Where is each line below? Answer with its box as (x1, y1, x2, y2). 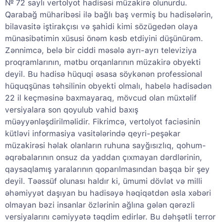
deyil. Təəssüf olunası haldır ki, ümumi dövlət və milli (5, 176, 202, 186)
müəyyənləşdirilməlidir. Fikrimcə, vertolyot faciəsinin (5, 117, 200, 127)
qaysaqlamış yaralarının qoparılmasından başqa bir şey (5, 165, 210, 174)
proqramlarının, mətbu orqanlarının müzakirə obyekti (5, 57, 201, 67)
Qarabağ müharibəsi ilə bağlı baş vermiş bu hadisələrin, (5, 10, 213, 20)
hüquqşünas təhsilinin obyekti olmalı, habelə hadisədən (5, 81, 212, 91)
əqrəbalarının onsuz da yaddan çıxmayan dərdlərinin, (5, 153, 202, 163)
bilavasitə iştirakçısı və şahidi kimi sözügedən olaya (5, 22, 198, 32)
